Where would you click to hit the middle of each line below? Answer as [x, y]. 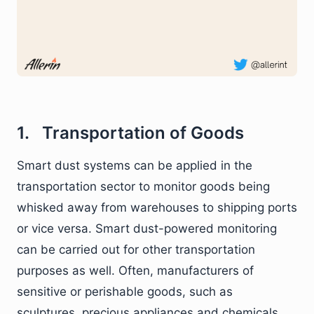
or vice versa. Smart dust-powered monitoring [147, 228]
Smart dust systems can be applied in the [135, 165]
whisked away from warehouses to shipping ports [157, 207]
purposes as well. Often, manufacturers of [135, 270]
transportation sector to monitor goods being [143, 186]
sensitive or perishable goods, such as [125, 291]
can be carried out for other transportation [136, 249]
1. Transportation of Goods [130, 132]
